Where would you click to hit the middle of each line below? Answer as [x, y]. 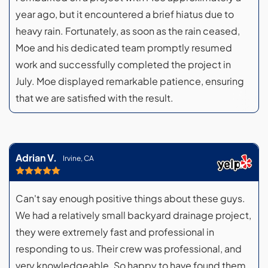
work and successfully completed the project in [123, 65]
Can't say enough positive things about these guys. [130, 199]
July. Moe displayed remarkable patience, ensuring [130, 81]
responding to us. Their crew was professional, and [129, 249]
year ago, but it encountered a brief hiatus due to [125, 14]
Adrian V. [36, 158]
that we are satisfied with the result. [95, 98]
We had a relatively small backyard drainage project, [133, 215]
